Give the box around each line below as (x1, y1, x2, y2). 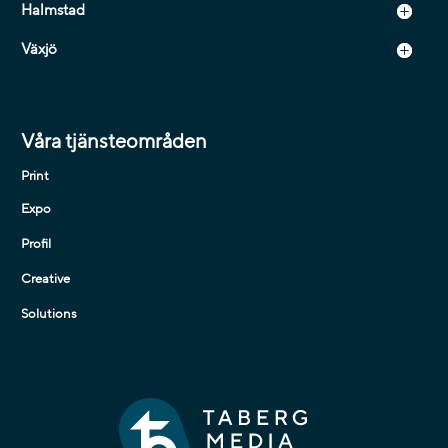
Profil (20, 235, 51, 254)
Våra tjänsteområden (20, 129, 207, 156)
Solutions (20, 305, 77, 324)
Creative (20, 270, 70, 289)
